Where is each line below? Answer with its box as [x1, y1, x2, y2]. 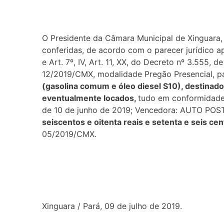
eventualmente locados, [42, 92, 138, 103]
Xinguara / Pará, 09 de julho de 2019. [42, 200, 182, 211]
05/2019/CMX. [42, 128, 96, 139]
